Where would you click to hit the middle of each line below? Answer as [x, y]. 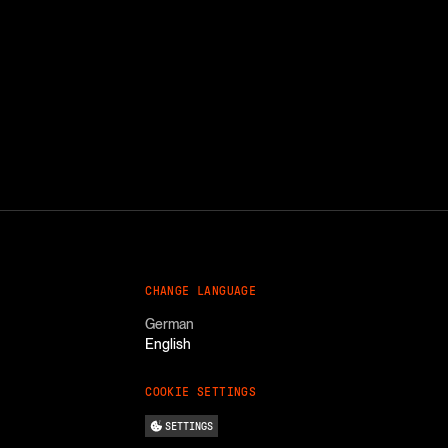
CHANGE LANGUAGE [201, 291]
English [168, 344]
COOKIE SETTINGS [201, 392]
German [170, 324]
